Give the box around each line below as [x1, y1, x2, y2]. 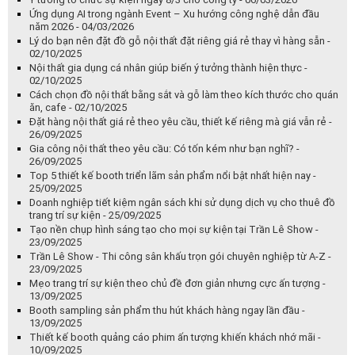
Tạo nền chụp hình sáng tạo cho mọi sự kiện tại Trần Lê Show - [29, 223, 319, 236]
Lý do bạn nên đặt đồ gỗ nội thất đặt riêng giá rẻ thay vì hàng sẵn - [29, 35, 330, 48]
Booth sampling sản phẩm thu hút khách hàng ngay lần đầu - [29, 304, 305, 317]
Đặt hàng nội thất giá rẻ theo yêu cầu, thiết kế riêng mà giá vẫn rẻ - [29, 116, 332, 128]
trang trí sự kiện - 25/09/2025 [29, 209, 161, 222]
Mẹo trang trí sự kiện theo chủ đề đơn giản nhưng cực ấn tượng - [29, 277, 326, 290]
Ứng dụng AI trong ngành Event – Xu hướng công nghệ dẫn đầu [29, 8, 319, 21]
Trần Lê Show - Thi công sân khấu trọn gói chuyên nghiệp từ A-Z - [29, 250, 331, 263]
